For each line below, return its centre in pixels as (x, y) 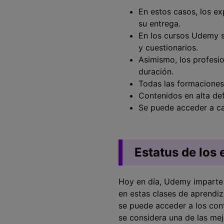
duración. (156, 71)
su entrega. (159, 23)
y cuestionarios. (168, 47)
